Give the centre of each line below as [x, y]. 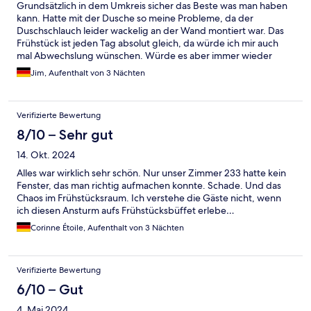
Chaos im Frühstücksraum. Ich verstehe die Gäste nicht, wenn [149, 198]
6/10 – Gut [50, 290]
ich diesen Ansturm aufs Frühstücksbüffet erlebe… [126, 211]
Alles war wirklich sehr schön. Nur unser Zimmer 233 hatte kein [151, 173]
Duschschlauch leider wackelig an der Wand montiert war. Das [150, 31]
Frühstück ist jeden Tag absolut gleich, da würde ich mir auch [148, 43]
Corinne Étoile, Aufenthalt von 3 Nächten [107, 228]
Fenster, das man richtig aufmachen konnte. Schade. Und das [149, 186]
